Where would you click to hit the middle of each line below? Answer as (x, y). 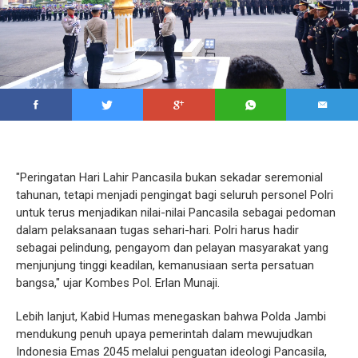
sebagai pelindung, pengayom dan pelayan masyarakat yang (172, 247)
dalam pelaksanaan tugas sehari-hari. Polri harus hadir (157, 230)
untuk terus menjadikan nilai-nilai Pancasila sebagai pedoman (176, 212)
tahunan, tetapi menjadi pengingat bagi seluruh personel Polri (175, 195)
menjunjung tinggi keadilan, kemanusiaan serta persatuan (165, 265)
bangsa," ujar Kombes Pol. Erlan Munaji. (118, 282)
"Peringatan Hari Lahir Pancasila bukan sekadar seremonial (169, 177)
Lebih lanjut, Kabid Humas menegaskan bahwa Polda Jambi (171, 316)
